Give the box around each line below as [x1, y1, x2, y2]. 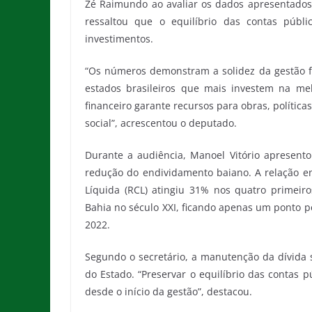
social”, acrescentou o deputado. [85, 116, 237, 130]
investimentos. [85, 32, 153, 45]
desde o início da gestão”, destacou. [85, 285, 252, 298]
